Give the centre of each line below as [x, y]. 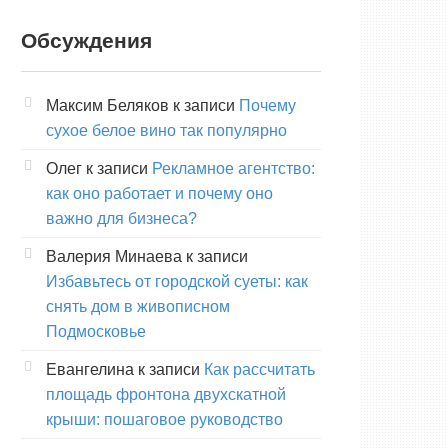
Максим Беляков [107, 105]
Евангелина [90, 369]
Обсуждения [86, 40]
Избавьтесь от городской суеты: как [177, 281]
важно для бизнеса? [121, 218]
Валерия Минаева [114, 256]
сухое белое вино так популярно [166, 130]
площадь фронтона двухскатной [166, 394]
